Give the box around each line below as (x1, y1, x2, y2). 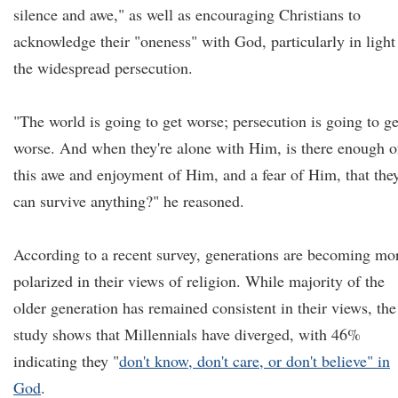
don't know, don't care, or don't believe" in (119, 350, 390, 371)
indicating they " (13, 350, 119, 371)
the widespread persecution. (13, 57, 193, 78)
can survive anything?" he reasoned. (13, 190, 244, 211)
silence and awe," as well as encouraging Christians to (13, 4, 361, 25)
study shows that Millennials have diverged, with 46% (13, 323, 361, 345)
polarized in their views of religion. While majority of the (13, 270, 385, 291)
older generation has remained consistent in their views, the (13, 297, 396, 318)
